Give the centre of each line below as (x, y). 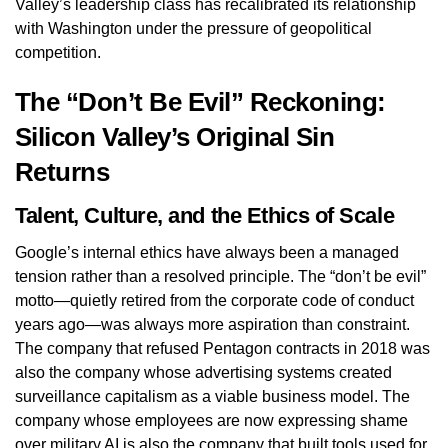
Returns (62, 171)
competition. (58, 52)
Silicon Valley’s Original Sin (175, 136)
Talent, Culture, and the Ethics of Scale (205, 215)
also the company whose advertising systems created (203, 372)
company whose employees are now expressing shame (211, 420)
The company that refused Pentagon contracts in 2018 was (222, 348)
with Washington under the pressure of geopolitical (193, 28)
